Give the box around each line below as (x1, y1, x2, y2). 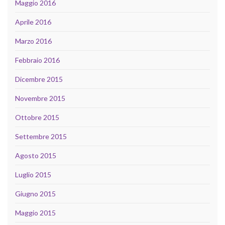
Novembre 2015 (15, 93, 65, 102)
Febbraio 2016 (15, 55, 60, 64)
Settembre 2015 (15, 132, 67, 141)
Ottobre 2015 (15, 113, 59, 122)
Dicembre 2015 (15, 74, 63, 83)
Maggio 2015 (15, 208, 56, 217)
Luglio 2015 (15, 170, 51, 179)
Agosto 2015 (15, 151, 56, 160)
